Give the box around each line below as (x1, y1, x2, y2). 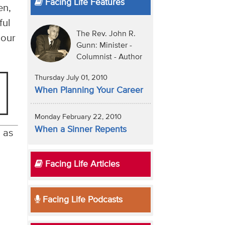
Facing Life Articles (42, 160, 120, 169)
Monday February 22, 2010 (34, 114, 122, 121)
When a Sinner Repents (34, 125, 127, 135)
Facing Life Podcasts (40, 195, 123, 204)
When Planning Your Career (34, 86, 143, 95)
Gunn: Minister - (76, 42, 132, 50)
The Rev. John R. (76, 30, 136, 39)
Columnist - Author (76, 53, 142, 62)
